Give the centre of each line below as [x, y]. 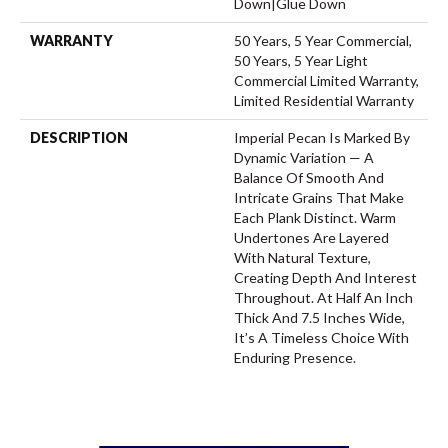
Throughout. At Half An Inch [323, 297]
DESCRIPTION [79, 137]
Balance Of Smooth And [309, 177]
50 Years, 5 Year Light [301, 60]
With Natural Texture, [302, 257]
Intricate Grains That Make [319, 197]
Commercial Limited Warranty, [326, 80]
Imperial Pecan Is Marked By [322, 137]
